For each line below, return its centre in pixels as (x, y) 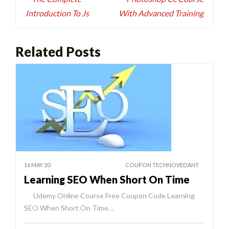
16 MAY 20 (37, 165)
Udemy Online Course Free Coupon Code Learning (109, 195)
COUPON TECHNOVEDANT (162, 165)
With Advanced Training (161, 13)
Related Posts (58, 51)
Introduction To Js (58, 13)
